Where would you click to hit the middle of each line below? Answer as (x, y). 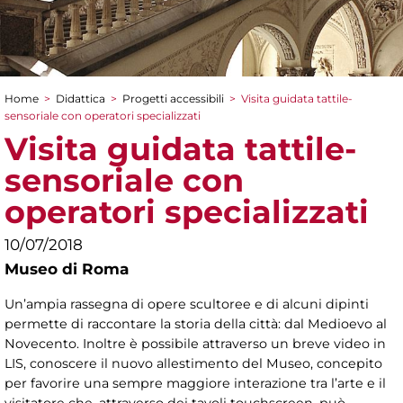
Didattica (81, 99)
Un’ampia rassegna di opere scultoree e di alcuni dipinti (187, 304)
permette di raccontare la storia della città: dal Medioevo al (196, 324)
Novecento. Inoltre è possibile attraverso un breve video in (195, 344)
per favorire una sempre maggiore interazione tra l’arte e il (195, 384)
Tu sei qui (57, 117)
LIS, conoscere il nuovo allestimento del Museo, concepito (193, 364)
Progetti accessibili (173, 99)
